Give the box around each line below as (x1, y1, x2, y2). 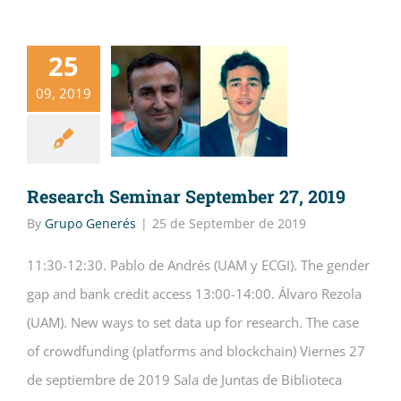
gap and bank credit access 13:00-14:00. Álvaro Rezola (27, 285, 362, 303)
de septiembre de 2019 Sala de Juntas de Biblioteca (27, 371, 342, 388)
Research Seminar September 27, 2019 (27, 184, 346, 208)
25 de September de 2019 (152, 215, 306, 232)
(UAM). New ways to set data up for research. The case (27, 313, 359, 331)
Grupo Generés (45, 215, 136, 232)
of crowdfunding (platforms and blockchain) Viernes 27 (27, 342, 365, 360)
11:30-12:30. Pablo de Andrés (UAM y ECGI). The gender (27, 256, 370, 274)
